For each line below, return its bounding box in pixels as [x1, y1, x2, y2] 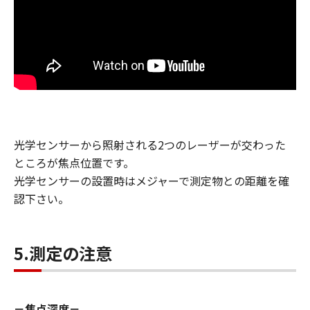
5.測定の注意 [14, 241, 112, 265]
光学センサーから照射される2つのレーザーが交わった [14, 136, 286, 153]
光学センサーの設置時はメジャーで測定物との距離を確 [14, 172, 289, 189]
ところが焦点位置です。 [14, 154, 134, 171]
